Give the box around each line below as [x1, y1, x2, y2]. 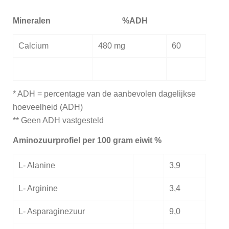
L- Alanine [18, 161, 55, 170]
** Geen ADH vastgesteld [13, 116, 104, 125]
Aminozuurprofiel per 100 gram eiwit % [13, 135, 162, 145]
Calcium [18, 41, 49, 50]
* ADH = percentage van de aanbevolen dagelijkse [13, 89, 196, 98]
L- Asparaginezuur [18, 207, 85, 216]
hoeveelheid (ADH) [13, 102, 83, 111]
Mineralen [13, 16, 51, 25]
